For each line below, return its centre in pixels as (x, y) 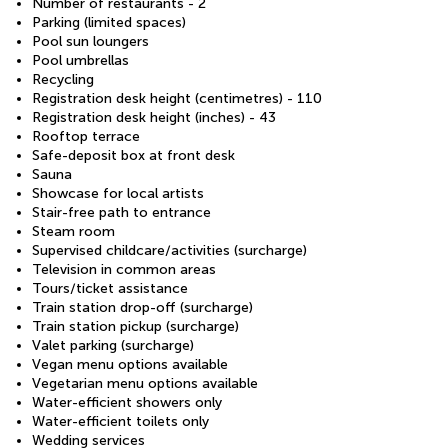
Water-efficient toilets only (120, 421)
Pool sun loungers (90, 41)
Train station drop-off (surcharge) (142, 307)
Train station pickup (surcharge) (135, 326)
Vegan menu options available (130, 364)
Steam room (73, 231)
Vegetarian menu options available (145, 383)
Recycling (63, 79)
